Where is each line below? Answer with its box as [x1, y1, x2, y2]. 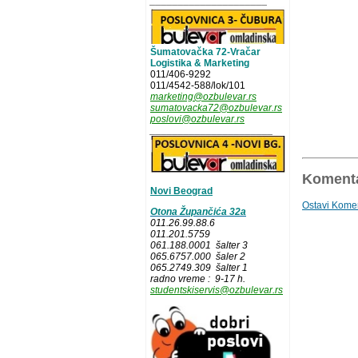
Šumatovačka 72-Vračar [150, 46, 261, 58]
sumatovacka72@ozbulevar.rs [150, 102, 282, 114]
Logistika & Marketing [150, 58, 249, 70]
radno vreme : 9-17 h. [150, 273, 245, 285]
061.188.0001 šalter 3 [150, 240, 248, 252]
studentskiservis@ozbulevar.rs [150, 284, 283, 296]
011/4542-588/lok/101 [150, 80, 245, 92]
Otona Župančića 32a [150, 206, 246, 218]
